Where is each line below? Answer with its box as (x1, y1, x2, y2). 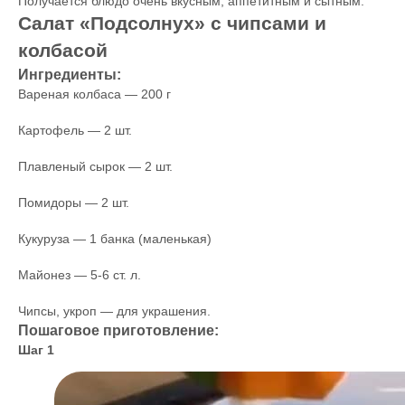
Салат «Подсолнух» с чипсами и (18, 13, 326, 33)
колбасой (18, 40, 108, 61)
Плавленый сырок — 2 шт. (18, 159, 173, 174)
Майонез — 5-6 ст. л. (18, 268, 141, 282)
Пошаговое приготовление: (18, 322, 219, 338)
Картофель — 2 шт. (18, 123, 132, 137)
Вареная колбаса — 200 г (18, 87, 171, 101)
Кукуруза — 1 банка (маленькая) (18, 231, 212, 246)
